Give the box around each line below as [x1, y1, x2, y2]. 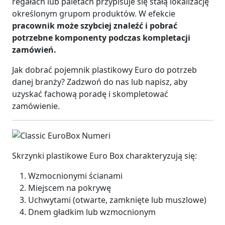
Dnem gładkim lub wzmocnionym [28, 206, 156, 217]
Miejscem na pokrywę [28, 182, 111, 193]
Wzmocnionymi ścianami [28, 170, 123, 181]
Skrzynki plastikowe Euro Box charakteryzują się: [12, 150, 197, 161]
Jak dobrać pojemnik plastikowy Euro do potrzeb [12, 64, 197, 76]
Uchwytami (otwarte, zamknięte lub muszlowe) [28, 194, 206, 205]
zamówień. [12, 44, 58, 56]
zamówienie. [12, 100, 60, 112]
